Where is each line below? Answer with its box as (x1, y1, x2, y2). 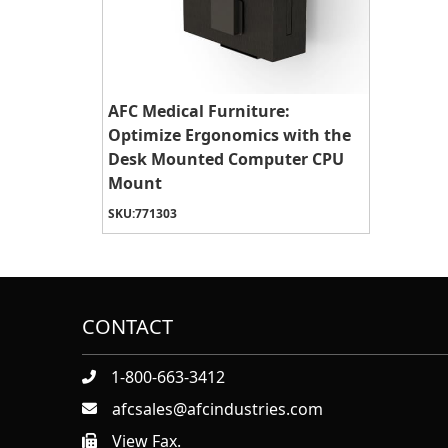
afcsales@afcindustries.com (112, 397, 323, 420)
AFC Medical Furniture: (108, 99, 290, 122)
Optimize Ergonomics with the (108, 123, 351, 146)
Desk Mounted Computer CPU (108, 147, 344, 170)
